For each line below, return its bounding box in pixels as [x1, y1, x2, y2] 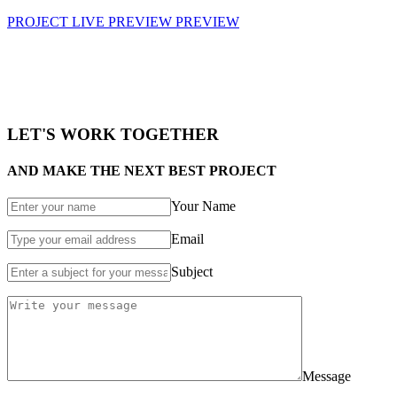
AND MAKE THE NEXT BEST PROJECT [7, 162, 276, 178]
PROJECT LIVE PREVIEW [7, 13, 172, 29]
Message [302, 369, 351, 385]
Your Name [171, 198, 236, 214]
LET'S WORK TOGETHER [7, 124, 219, 144]
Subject [171, 264, 213, 280]
